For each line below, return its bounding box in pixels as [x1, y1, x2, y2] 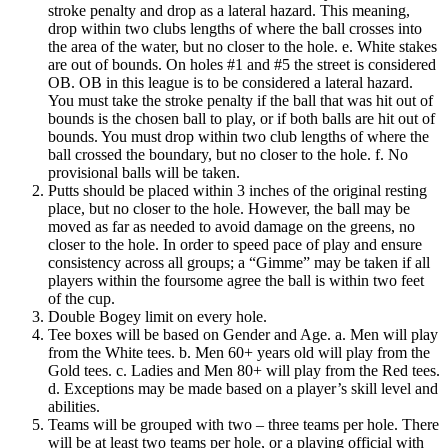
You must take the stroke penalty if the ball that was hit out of [48, 91, 433, 109]
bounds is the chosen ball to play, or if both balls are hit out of [48, 109, 435, 127]
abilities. [48, 397, 100, 415]
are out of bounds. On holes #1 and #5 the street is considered [48, 55, 436, 73]
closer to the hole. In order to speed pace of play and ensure [48, 235, 422, 253]
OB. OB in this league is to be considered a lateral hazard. [48, 73, 413, 91]
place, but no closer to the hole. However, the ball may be [48, 199, 410, 217]
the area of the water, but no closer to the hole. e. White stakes [48, 37, 437, 55]
